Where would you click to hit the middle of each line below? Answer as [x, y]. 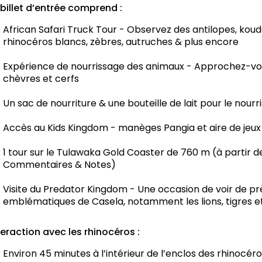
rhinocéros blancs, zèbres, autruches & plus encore [121, 42]
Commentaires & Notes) [59, 165]
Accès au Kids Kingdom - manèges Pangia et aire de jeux [132, 128]
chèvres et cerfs [41, 79]
